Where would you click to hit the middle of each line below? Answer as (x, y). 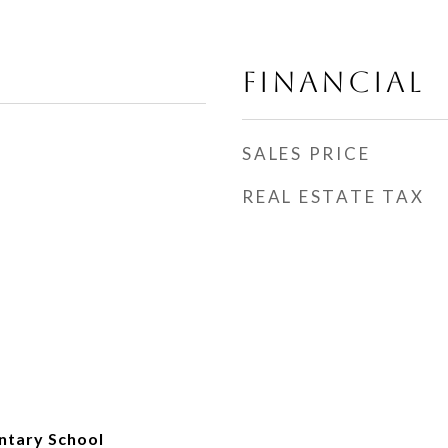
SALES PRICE (306, 153)
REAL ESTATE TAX (333, 196)
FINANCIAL (333, 82)
